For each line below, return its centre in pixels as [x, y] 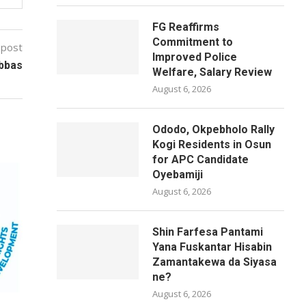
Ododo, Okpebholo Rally [214, 129]
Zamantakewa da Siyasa [215, 262]
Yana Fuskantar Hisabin [212, 247]
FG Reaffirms [186, 27]
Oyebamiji [178, 175]
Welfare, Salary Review [212, 72]
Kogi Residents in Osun [212, 144]
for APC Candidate [201, 159]
